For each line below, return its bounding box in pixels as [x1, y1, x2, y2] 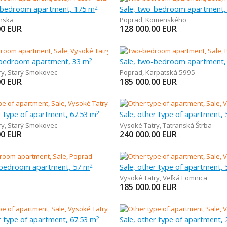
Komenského [145, 15, 186, 24]
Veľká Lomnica [162, 173, 207, 182]
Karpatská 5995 [145, 68, 195, 77]
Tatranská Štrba [162, 121, 212, 130]
